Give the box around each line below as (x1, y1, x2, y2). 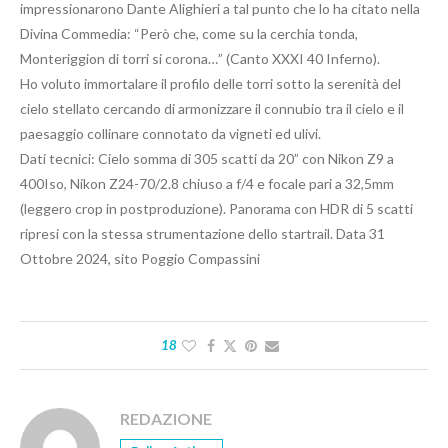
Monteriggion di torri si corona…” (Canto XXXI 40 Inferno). (20, 50, 380, 68)
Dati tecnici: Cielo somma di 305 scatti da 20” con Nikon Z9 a (20, 150, 394, 168)
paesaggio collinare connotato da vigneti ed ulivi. (20, 125, 321, 143)
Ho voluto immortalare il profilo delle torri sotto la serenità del (20, 75, 401, 93)
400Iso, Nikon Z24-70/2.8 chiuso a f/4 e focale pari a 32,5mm (20, 175, 394, 193)
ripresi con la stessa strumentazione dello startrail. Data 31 (20, 225, 385, 243)
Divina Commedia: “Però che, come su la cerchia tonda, (20, 25, 358, 43)
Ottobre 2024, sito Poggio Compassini (20, 250, 260, 268)
